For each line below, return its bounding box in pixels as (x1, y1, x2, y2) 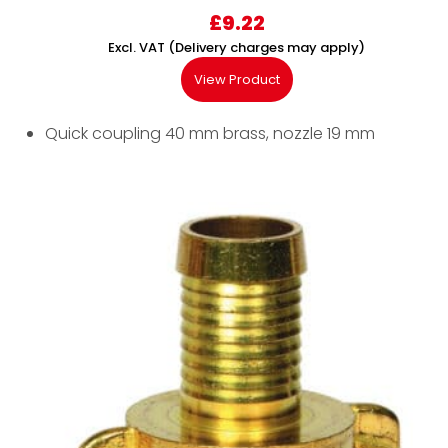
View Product (193, 70, 280, 90)
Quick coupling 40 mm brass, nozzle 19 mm (45, 122, 375, 146)
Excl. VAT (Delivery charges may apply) (108, 38, 365, 58)
